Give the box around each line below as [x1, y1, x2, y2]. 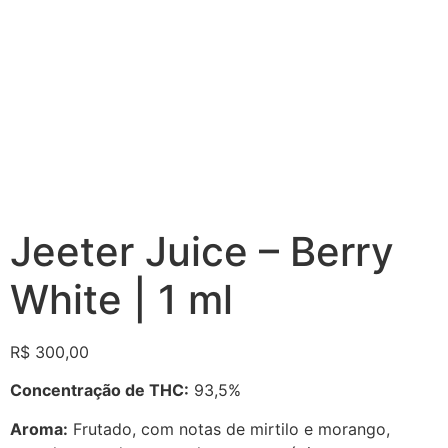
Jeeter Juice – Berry [10, 227, 394, 276]
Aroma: [10, 418, 68, 439]
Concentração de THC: [10, 380, 189, 401]
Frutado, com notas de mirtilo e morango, [68, 418, 390, 439]
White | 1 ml [10, 275, 233, 324]
